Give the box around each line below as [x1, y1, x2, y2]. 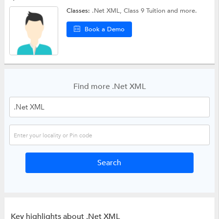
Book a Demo [85, 24, 125, 34]
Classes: [66, 6, 92, 15]
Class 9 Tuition [124, 6, 168, 15]
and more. [167, 6, 197, 15]
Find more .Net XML [73, 81, 146, 92]
